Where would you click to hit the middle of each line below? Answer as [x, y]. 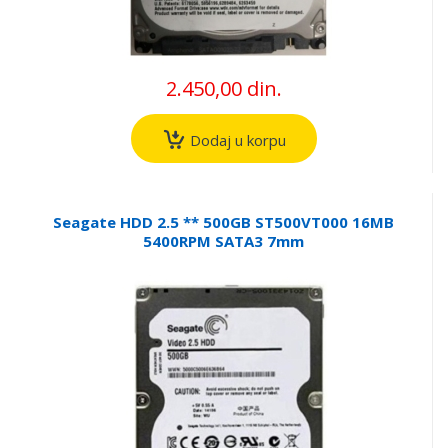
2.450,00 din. [223, 89]
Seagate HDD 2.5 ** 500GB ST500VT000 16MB [223, 221]
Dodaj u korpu [235, 139]
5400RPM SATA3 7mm [223, 240]
